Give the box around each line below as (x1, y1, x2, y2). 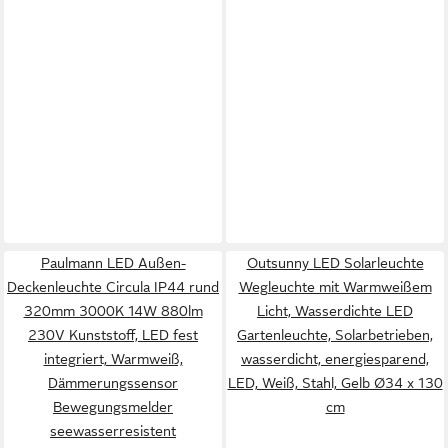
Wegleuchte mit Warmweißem (238, 279, 432, 295)
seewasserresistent (50, 423, 176, 439)
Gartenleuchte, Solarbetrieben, (237, 327, 433, 343)
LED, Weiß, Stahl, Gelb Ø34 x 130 (227, 375, 443, 391)
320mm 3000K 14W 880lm (23, 303, 203, 319)
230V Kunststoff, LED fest (28, 327, 198, 343)
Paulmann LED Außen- (40, 255, 186, 271)
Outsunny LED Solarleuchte (246, 255, 424, 271)
